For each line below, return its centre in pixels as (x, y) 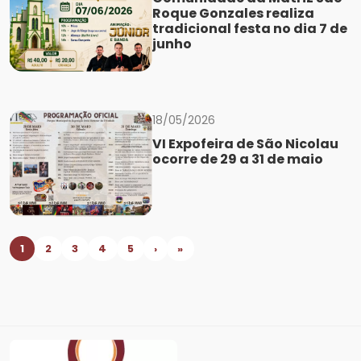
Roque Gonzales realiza (233, 14)
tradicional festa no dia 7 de (249, 29)
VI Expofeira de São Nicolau (245, 143)
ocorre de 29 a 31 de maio (237, 159)
